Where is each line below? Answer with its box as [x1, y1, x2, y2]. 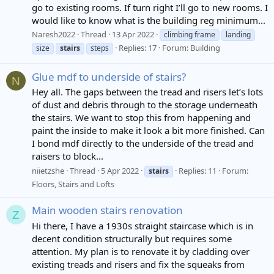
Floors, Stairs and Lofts [32, 179, 114, 190]
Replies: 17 [119, 42, 157, 54]
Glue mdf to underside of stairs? [32, 69, 186, 84]
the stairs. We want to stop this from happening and [32, 111, 251, 124]
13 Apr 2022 [112, 29, 154, 40]
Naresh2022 [32, 29, 75, 40]
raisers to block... [32, 150, 103, 163]
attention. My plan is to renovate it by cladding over [32, 245, 250, 258]
